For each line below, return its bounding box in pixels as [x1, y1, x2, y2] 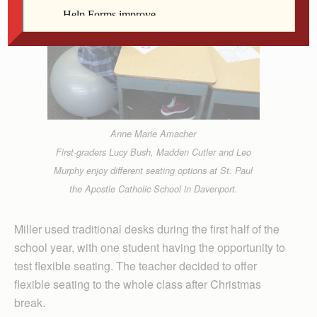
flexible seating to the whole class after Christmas [14, 275, 261, 292]
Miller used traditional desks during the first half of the [14, 220, 279, 237]
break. [14, 294, 45, 311]
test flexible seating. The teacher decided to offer [14, 257, 257, 274]
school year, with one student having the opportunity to [14, 238, 285, 255]
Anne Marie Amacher [110, 127, 196, 140]
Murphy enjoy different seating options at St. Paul [54, 163, 253, 177]
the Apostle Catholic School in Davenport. [69, 182, 238, 195]
